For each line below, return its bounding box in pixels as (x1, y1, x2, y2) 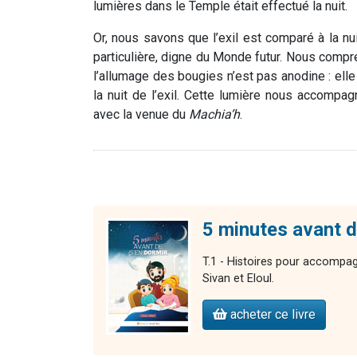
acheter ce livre (227, 307, 316, 323)
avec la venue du (93, 107, 186, 123)
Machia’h (186, 107, 240, 123)
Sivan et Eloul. (202, 272, 274, 286)
